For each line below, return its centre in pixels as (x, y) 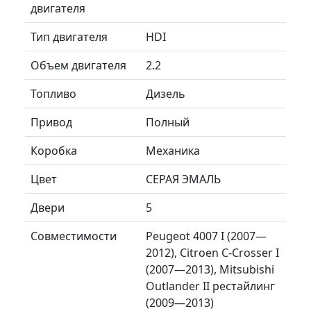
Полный (168, 122)
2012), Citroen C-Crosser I (212, 252)
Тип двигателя (69, 36)
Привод (51, 122)
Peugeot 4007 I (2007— (206, 236)
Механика (173, 150)
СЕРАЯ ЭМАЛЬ (183, 179)
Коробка (54, 150)
